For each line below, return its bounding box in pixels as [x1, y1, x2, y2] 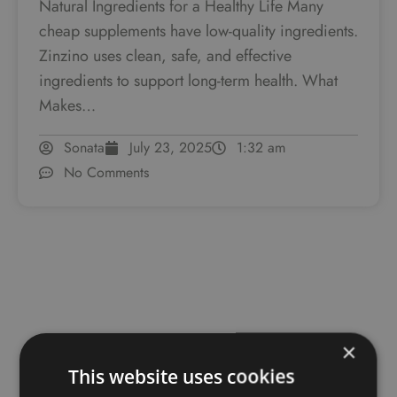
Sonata [64, 137, 105, 159]
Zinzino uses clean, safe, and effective [39, 44, 292, 68]
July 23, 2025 [129, 137, 212, 159]
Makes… [39, 94, 96, 118]
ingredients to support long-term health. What [39, 69, 338, 93]
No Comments [64, 162, 149, 183]
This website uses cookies [68, 363, 295, 389]
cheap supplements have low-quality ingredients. [39, 19, 358, 43]
